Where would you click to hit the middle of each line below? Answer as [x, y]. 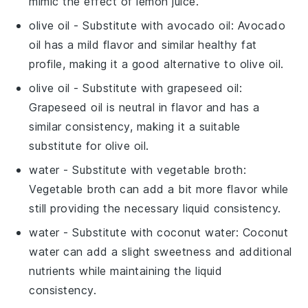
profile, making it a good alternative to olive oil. [156, 64]
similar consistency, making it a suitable [135, 126]
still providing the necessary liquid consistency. [155, 208]
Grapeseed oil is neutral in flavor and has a [144, 107]
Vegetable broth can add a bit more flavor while [159, 189]
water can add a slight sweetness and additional [161, 251]
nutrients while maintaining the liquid [126, 271]
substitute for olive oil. [89, 145]
